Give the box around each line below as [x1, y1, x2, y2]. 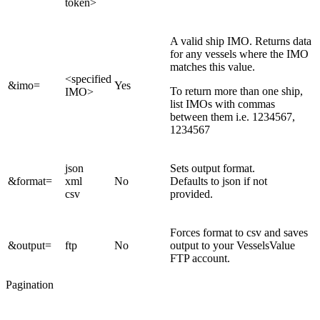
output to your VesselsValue [170, 239, 295, 251]
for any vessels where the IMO [170, 47, 309, 60]
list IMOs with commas [170, 97, 275, 110]
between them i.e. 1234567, [170, 110, 295, 123]
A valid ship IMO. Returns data [170, 34, 311, 47]
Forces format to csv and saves [170, 226, 308, 239]
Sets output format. [170, 161, 255, 174]
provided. [170, 187, 213, 200]
